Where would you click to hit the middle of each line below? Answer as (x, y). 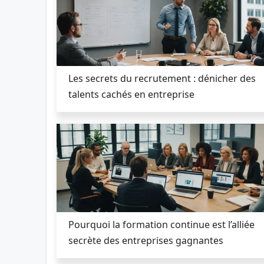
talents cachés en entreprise (131, 94)
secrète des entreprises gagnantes (146, 240)
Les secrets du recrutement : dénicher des (162, 78)
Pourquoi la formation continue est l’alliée (161, 224)
